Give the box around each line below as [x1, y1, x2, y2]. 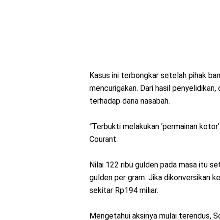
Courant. [89, 135, 118, 144]
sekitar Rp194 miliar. [89, 186, 158, 195]
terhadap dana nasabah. [89, 96, 170, 106]
